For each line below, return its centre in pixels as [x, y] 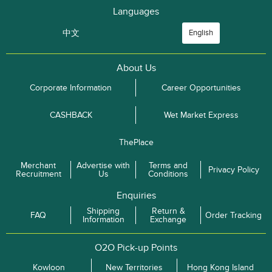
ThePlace [136, 142]
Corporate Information [71, 87]
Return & [168, 211]
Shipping [103, 211]
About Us [136, 68]
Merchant [38, 165]
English [201, 33]
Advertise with [103, 165]
